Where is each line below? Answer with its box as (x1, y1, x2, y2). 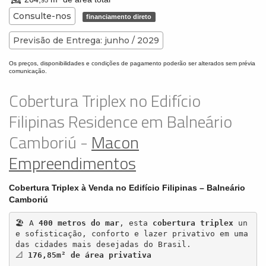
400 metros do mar (38, 218, 119, 228)
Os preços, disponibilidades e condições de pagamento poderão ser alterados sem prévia (9, 60, 255, 66)
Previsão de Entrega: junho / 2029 (13, 34, 159, 46)
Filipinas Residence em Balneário (9, 109, 232, 135)
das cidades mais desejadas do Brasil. (15, 240, 191, 249)
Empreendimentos (9, 150, 136, 176)
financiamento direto (86, 13, 152, 20)
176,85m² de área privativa (27, 251, 151, 260)
